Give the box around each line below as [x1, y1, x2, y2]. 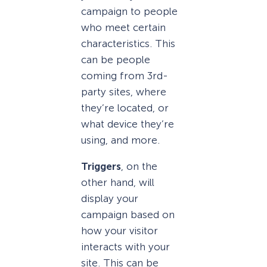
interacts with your [81, 241, 170, 253]
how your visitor [81, 225, 158, 237]
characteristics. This [81, 38, 175, 50]
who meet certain [81, 21, 166, 34]
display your [81, 193, 138, 205]
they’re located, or [81, 102, 169, 114]
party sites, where [81, 86, 166, 98]
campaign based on [81, 209, 175, 221]
